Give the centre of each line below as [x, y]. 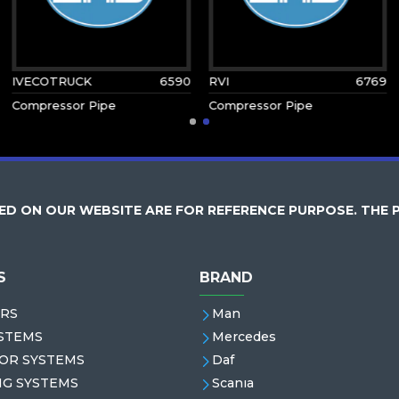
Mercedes [244, 337]
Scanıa [233, 383]
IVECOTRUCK [52, 81]
